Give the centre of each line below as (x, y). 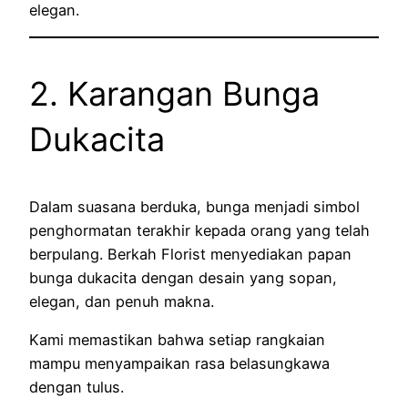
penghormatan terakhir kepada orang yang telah (199, 230)
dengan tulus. (76, 388)
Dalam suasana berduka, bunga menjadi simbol (194, 207)
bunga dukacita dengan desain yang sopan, (183, 278)
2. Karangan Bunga (174, 94)
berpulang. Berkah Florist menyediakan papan (190, 254)
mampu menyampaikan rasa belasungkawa (179, 364)
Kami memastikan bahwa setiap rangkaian (177, 340)
